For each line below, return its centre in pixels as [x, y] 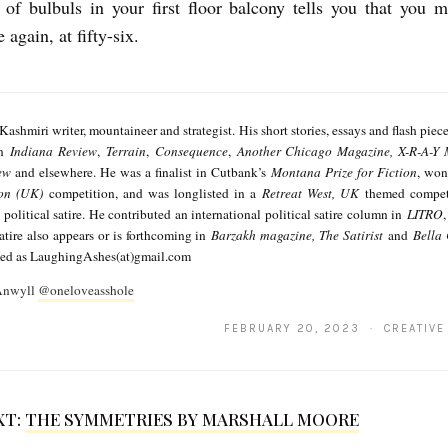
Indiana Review [53, 150]
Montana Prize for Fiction [343, 171]
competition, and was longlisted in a [152, 192]
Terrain [125, 150]
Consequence [191, 150]
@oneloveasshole [85, 289]
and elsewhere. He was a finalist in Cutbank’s [140, 171]
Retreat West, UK [310, 192]
